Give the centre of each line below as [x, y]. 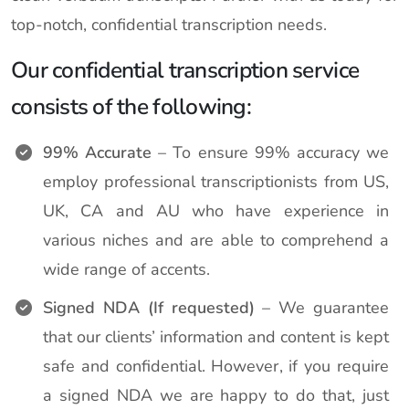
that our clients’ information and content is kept [216, 337]
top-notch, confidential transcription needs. [169, 25]
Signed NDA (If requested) [149, 308]
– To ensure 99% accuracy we [271, 152]
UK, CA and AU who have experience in [216, 211]
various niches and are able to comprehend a [216, 240]
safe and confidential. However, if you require [216, 366]
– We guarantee [321, 308]
